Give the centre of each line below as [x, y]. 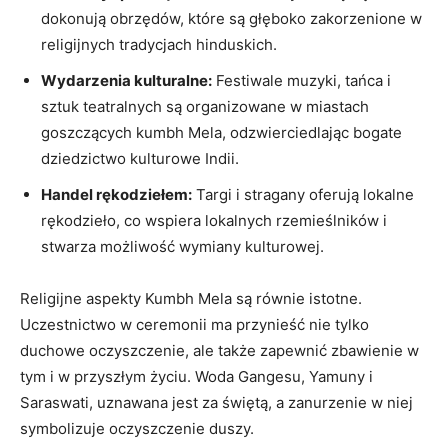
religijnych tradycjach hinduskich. [159, 44]
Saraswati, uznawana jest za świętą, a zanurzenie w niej [216, 402]
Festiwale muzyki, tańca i [301, 80]
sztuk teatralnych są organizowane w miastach [205, 106]
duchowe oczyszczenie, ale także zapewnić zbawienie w [219, 350]
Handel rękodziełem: [116, 194]
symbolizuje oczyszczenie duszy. [137, 428]
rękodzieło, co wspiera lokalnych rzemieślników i [214, 220]
